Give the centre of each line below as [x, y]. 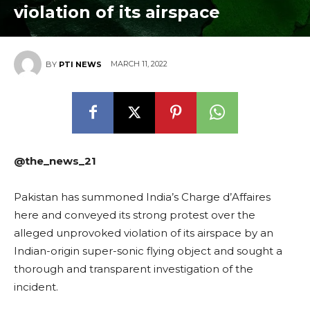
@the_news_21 [55, 161]
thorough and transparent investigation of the [134, 268]
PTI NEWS [80, 64]
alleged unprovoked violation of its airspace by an [144, 232]
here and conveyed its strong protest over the [135, 215]
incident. [36, 286]
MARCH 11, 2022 [139, 64]
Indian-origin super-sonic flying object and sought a [148, 250]
